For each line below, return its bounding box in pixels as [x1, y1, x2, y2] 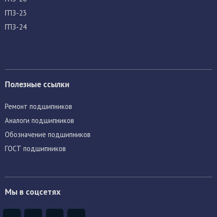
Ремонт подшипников [5, 102, 72, 111]
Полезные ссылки [5, 78, 69, 90]
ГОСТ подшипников [5, 144, 66, 154]
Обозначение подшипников [5, 130, 91, 139]
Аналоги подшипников [5, 116, 74, 125]
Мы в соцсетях [5, 186, 61, 197]
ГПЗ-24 [5, 22, 27, 31]
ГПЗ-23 [5, 8, 27, 17]
